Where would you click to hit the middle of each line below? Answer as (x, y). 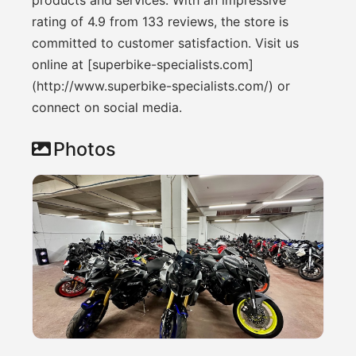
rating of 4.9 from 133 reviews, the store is (160, 21)
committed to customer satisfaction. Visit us (165, 43)
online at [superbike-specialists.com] (143, 64)
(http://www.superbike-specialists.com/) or (161, 85)
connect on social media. (107, 107)
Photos (85, 149)
